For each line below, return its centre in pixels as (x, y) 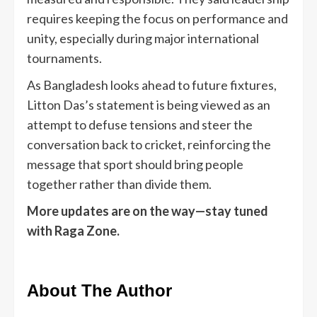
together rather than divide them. (119, 184)
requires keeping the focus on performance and (157, 19)
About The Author (99, 291)
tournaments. (64, 58)
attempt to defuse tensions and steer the (140, 125)
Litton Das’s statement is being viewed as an (149, 105)
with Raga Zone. (73, 231)
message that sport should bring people (135, 165)
